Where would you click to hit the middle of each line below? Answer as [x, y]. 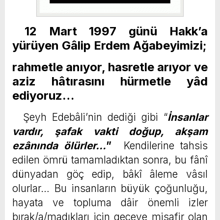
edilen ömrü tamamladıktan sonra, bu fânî [110, 160]
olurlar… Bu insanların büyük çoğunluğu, [110, 189]
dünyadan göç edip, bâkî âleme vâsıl [110, 174]
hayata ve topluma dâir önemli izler [110, 203]
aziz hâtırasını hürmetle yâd [110, 82]
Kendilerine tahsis [159, 146]
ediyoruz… [43, 96]
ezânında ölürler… [59, 146]
